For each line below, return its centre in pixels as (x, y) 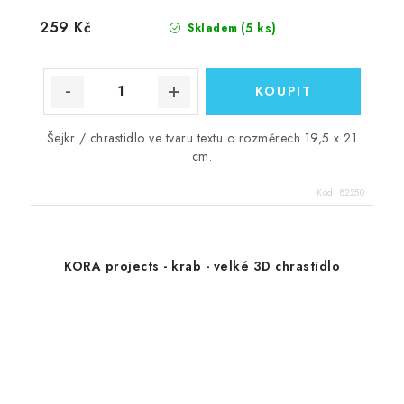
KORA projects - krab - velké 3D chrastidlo (202, 266)
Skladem (211, 28)
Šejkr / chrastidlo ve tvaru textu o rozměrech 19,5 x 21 (202, 138)
